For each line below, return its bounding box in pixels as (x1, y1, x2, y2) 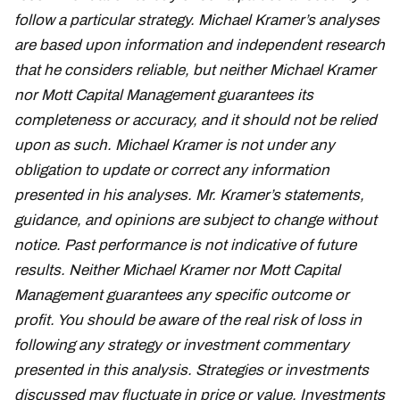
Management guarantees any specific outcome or (14, 287, 349, 304)
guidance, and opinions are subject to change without (14, 212, 377, 229)
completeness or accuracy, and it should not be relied (14, 112, 377, 129)
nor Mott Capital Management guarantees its (14, 87, 313, 104)
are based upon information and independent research (14, 37, 385, 54)
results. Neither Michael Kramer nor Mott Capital (14, 262, 340, 279)
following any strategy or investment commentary (14, 337, 349, 354)
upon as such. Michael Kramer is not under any (14, 137, 335, 154)
